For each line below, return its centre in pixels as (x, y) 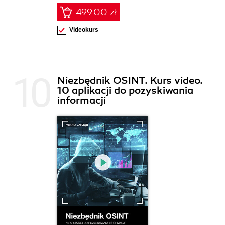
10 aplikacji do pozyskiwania (125, 91)
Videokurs (84, 30)
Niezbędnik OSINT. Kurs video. (130, 81)
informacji (82, 101)
